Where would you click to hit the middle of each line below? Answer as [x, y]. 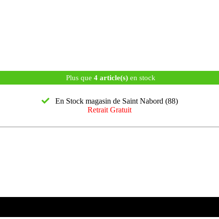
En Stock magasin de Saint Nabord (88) [113, 101]
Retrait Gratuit [109, 109]
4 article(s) [111, 77]
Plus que [79, 77]
